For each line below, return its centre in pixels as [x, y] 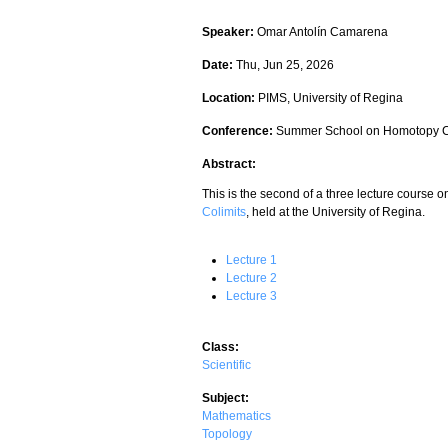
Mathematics [236, 415]
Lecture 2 [251, 277]
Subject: [227, 397]
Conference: [239, 130]
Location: [230, 97]
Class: [222, 346]
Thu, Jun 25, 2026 [285, 64]
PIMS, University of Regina [330, 97]
